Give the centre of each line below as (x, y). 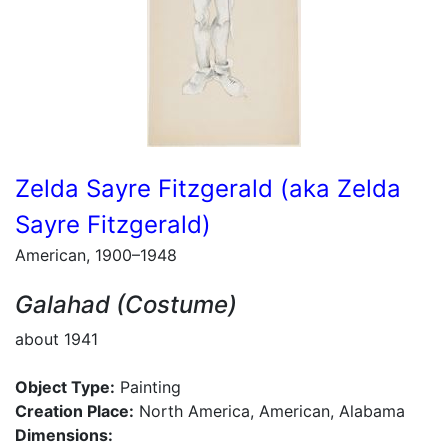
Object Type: (65, 387)
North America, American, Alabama (269, 411)
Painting (148, 387)
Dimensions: (64, 435)
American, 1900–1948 (96, 255)
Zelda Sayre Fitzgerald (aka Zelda (208, 188)
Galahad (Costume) (126, 304)
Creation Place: (74, 411)
